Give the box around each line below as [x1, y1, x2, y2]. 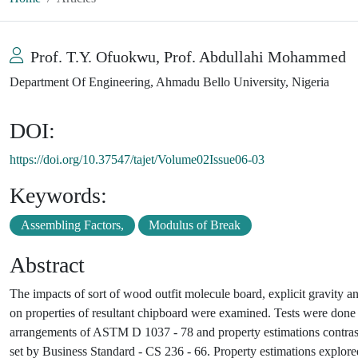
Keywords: [10, 182, 107, 208]
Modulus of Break [149, 217, 241, 232]
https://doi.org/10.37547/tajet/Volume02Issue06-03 [10, 152, 265, 166]
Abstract [10, 252, 85, 277]
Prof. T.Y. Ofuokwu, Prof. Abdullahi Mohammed [30, 47, 346, 66]
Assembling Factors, [20, 217, 124, 232]
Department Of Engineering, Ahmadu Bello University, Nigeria [10, 74, 329, 89]
